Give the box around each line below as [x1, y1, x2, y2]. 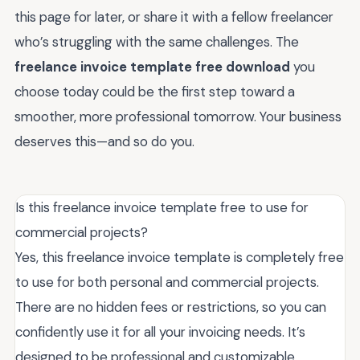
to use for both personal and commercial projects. [15, 272, 319, 291]
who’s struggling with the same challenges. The [14, 32, 299, 51]
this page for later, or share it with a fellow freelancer [14, 7, 333, 26]
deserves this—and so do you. [14, 132, 194, 150]
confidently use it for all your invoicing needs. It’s [15, 322, 305, 341]
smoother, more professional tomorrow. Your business [14, 107, 342, 125]
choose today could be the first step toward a [14, 82, 295, 100]
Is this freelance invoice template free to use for [15, 198, 309, 216]
